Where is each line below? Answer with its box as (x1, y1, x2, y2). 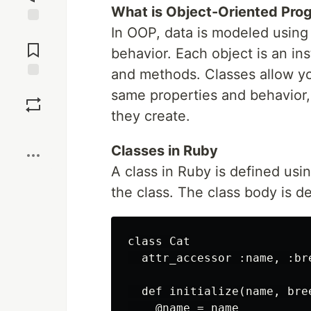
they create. (111, 108, 190, 124)
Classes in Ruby (111, 142, 218, 159)
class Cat (128, 235, 190, 248)
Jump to (15, 26, 52, 39)
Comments (9, 38, 58, 51)
